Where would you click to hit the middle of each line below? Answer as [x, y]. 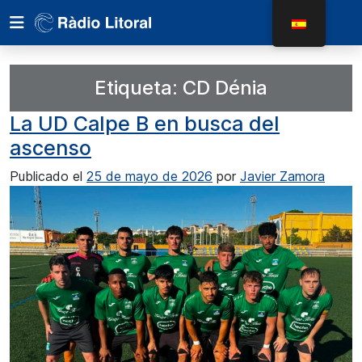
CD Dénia [225, 88]
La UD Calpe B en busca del [145, 124]
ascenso [51, 148]
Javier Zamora [282, 176]
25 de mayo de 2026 [149, 176]
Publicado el [48, 176]
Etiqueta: [139, 88]
